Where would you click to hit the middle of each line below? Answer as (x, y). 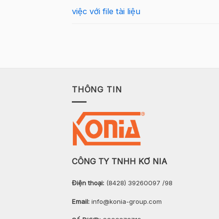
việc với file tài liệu (106, 11)
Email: (82, 202)
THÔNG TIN (97, 89)
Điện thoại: (88, 183)
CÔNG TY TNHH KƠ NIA (120, 161)
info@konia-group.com (127, 202)
